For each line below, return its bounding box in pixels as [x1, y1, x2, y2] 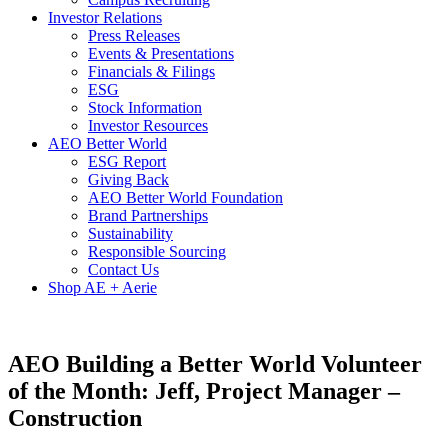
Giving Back [88, 171, 169, 188]
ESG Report [88, 153, 166, 170]
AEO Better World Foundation [88, 189, 283, 206]
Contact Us [88, 261, 159, 278]
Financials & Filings [88, 63, 215, 80]
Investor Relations [48, 9, 162, 26]
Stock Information [88, 99, 202, 116]
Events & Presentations [88, 45, 234, 62]
